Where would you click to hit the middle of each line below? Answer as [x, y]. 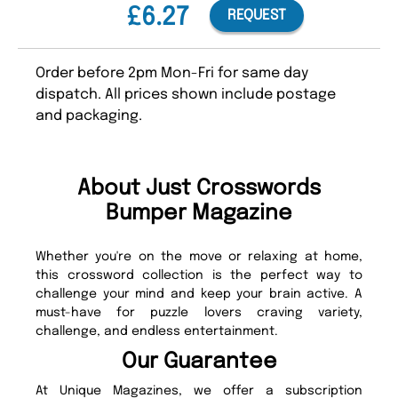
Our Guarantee [199, 362]
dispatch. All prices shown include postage [186, 95]
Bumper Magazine [199, 214]
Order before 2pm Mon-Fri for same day [172, 74]
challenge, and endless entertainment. [157, 332]
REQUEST [257, 16]
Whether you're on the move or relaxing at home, [199, 257]
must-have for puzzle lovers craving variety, [199, 313]
